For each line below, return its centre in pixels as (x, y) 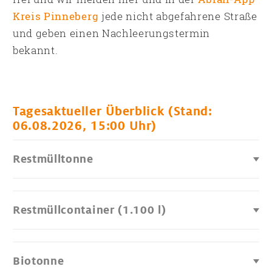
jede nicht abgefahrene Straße (178, 16)
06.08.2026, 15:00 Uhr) (85, 126)
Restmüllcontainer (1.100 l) (90, 210)
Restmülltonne (53, 159)
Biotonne (39, 261)
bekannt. (37, 50)
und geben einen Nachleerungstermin (112, 33)
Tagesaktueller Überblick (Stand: (113, 111)
